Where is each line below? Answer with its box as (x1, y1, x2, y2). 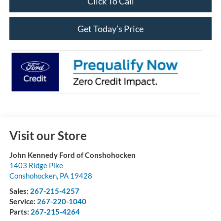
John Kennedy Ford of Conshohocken (9, 150, 136, 159)
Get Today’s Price (77, 23, 144, 34)
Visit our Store (9, 128, 87, 143)
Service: (9, 196, 37, 206)
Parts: (9, 207, 31, 216)
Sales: (9, 186, 30, 195)
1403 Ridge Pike (9, 160, 63, 170)
